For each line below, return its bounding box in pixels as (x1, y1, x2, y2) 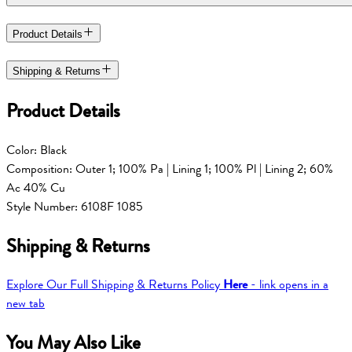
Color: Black (6, 140, 67, 159)
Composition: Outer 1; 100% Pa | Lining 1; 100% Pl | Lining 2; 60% (6, 159, 333, 178)
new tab (6, 294, 45, 313)
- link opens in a (247, 275, 328, 295)
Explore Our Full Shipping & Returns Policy (6, 275, 223, 295)
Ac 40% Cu (6, 178, 65, 197)
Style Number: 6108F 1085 (6, 196, 143, 216)
